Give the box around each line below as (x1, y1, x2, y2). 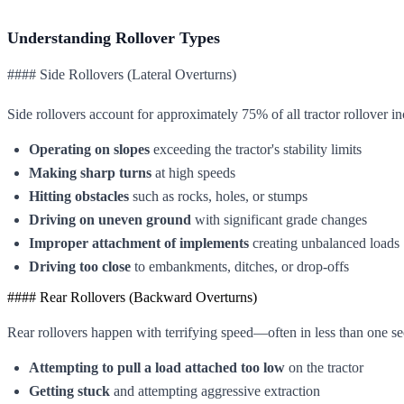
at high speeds (151, 164, 235, 180)
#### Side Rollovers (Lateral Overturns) (7, 66, 236, 82)
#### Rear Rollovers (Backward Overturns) (7, 289, 257, 305)
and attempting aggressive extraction (110, 382, 320, 399)
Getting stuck (29, 382, 110, 399)
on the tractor (285, 359, 363, 375)
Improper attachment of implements (29, 234, 249, 251)
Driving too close (29, 258, 131, 274)
